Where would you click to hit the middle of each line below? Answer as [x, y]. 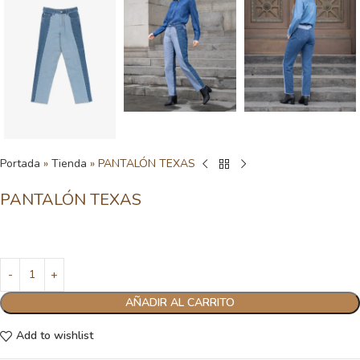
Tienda [69, 163]
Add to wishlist [54, 336]
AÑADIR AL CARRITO [180, 302]
